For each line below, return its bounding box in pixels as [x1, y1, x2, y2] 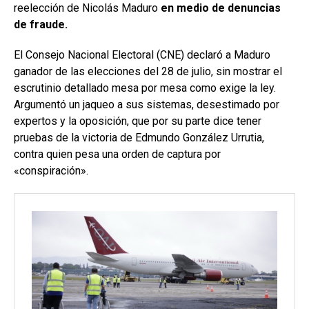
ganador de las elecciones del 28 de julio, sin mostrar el [14, 64, 282, 78]
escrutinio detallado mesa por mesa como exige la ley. [14, 81, 276, 94]
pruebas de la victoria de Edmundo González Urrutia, [14, 130, 264, 144]
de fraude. [14, 17, 68, 31]
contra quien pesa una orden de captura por [14, 147, 221, 161]
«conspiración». [14, 163, 88, 177]
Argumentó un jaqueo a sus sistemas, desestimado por [14, 97, 279, 111]
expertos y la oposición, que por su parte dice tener [14, 114, 261, 128]
